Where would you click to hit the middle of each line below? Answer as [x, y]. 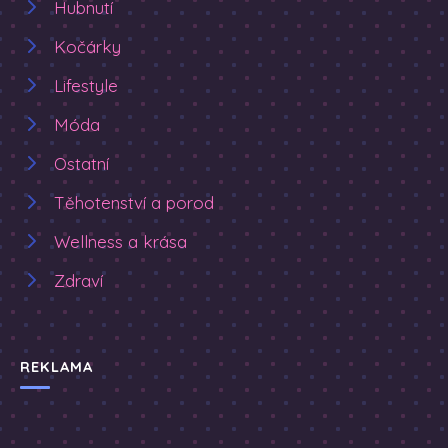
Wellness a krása [120, 241]
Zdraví [78, 280]
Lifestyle [86, 85]
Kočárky [87, 46]
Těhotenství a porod [134, 202]
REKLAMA [57, 366]
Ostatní [81, 163]
